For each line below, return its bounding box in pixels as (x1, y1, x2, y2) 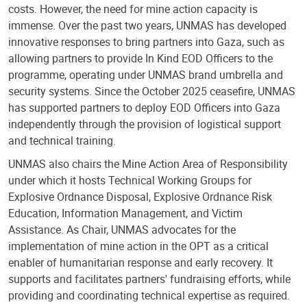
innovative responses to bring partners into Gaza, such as (8, 34, 284, 50)
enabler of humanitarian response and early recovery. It (8, 255, 273, 271)
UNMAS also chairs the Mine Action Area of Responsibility (8, 156, 288, 172)
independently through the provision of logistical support (8, 116, 281, 132)
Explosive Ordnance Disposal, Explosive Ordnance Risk (8, 189, 272, 205)
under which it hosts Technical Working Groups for (8, 173, 251, 188)
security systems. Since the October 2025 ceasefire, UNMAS (8, 84, 295, 99)
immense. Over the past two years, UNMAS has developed (8, 18, 286, 34)
